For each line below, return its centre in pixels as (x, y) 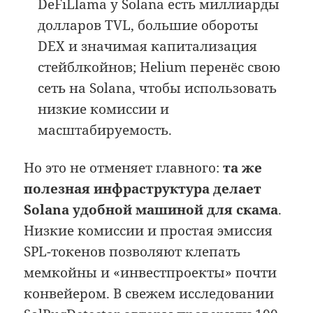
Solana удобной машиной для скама (151, 210)
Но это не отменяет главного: (124, 168)
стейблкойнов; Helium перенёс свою (159, 67)
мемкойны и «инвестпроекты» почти (151, 273)
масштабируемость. (105, 130)
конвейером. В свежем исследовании (149, 294)
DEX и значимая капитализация (148, 46)
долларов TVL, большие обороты (148, 26)
